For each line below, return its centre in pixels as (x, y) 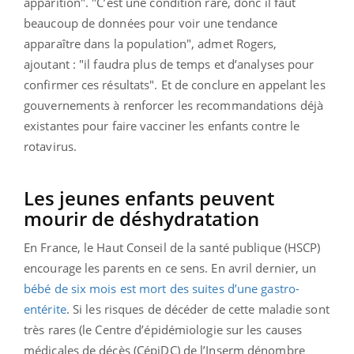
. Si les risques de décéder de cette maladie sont (198, 309)
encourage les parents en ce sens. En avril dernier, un (170, 267)
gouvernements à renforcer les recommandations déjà (174, 105)
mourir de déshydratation (141, 218)
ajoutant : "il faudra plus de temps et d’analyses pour (169, 64)
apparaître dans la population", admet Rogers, (151, 43)
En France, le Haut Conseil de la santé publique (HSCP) (172, 247)
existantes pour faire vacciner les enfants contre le (162, 125)
